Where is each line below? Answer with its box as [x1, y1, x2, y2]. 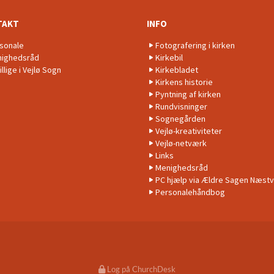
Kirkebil [155, 51, 183, 63]
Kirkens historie [155, 76, 213, 87]
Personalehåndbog [155, 186, 225, 198]
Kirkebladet [155, 64, 198, 75]
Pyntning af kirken [155, 88, 221, 100]
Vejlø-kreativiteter [155, 125, 222, 136]
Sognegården [155, 113, 206, 124]
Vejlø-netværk [155, 137, 207, 149]
